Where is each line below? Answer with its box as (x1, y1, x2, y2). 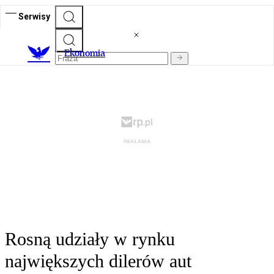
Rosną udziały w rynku (5, 229, 175, 250)
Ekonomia (64, 47, 105, 59)
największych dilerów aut (5, 251, 191, 272)
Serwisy (18, 11, 50, 21)
